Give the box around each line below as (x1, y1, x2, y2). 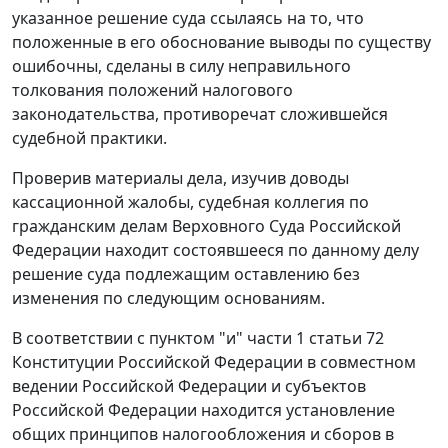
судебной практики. (12, 127, 167, 150)
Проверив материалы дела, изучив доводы (12, 167, 349, 190)
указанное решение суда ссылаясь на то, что (12, 7, 364, 30)
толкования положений (12, 79, 202, 102)
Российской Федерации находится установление (12, 399, 395, 422)
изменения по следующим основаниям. (12, 287, 325, 310)
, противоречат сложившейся (155, 103, 388, 126)
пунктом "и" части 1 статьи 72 (149, 327, 384, 350)
